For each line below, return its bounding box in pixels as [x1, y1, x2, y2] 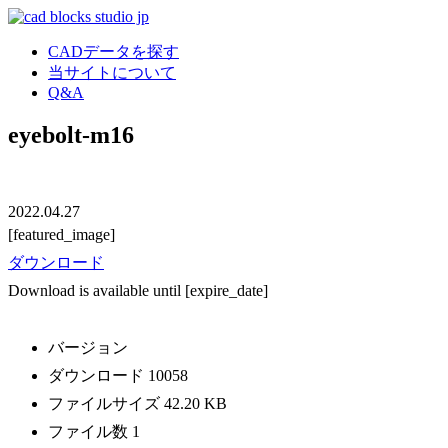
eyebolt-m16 [8, 121, 134, 148]
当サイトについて [48, 64, 176, 81]
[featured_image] [8, 225, 115, 243]
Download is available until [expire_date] [8, 281, 268, 299]
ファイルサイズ [48, 394, 164, 412]
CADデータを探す [48, 43, 179, 60]
